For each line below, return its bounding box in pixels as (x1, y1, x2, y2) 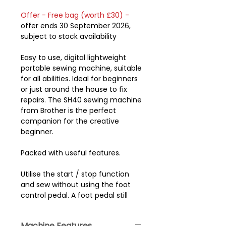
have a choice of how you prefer (21, 211, 136, 222)
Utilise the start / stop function (21, 169, 129, 180)
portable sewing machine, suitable (21, 63, 142, 74)
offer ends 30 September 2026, (21, 21, 131, 31)
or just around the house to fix (21, 84, 127, 95)
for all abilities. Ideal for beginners (21, 74, 138, 84)
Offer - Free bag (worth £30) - (21, 10, 129, 21)
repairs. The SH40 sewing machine (21, 95, 142, 105)
